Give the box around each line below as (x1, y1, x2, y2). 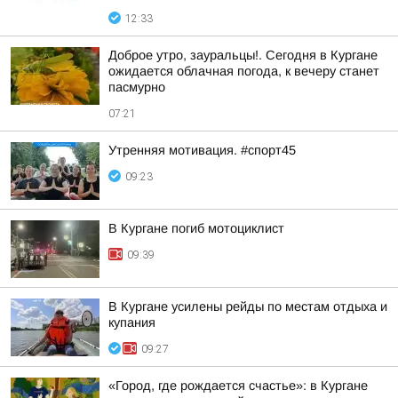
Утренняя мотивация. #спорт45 (108, 143, 296, 157)
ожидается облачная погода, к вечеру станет (108, 64, 379, 78)
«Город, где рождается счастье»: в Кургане (108, 378, 368, 393)
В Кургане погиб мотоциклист (108, 221, 284, 235)
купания (108, 315, 155, 330)
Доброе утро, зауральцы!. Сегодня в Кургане (108, 48, 378, 62)
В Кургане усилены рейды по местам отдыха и (108, 299, 387, 314)
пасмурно (108, 80, 165, 94)
